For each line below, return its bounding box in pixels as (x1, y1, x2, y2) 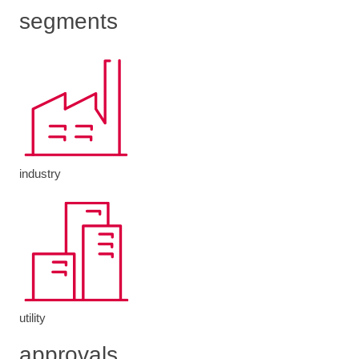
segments (19, 8, 118, 34)
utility (19, 310, 46, 325)
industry (19, 166, 61, 180)
